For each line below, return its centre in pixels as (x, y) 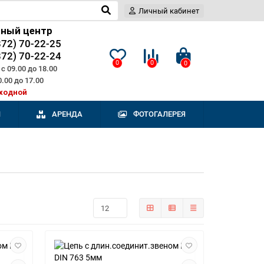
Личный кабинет (169, 11)
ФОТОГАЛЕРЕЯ (160, 114)
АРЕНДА (67, 114)
